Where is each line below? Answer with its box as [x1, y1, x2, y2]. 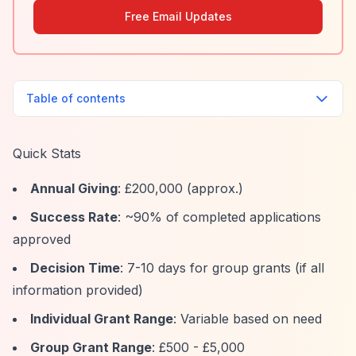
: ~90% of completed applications [118, 209, 321, 225]
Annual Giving [30, 180, 118, 196]
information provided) [13, 282, 143, 298]
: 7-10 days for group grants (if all [120, 260, 324, 276]
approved [13, 231, 71, 247]
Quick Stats [13, 145, 81, 161]
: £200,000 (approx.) [118, 180, 243, 196]
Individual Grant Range [30, 311, 173, 327]
